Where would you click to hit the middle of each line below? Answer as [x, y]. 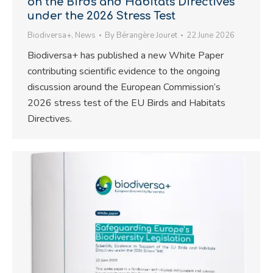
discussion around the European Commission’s [124, 87]
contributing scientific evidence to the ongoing [124, 72]
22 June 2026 [211, 36]
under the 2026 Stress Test [101, 16]
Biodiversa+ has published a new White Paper [126, 56]
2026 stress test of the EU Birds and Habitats [126, 103]
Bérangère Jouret [147, 36]
